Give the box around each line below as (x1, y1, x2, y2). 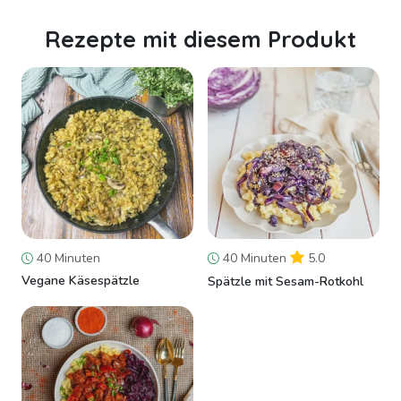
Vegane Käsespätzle (21, 272, 140, 290)
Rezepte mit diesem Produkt (45, 25, 356, 54)
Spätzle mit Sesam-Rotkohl (208, 273, 363, 291)
